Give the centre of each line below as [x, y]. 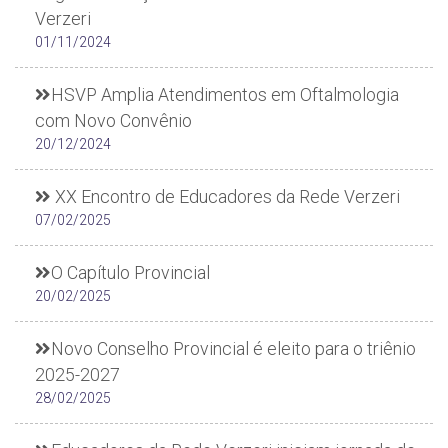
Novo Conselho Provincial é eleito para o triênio [233, 348]
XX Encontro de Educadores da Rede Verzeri [225, 196]
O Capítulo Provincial [130, 272]
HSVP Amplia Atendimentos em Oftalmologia [225, 94]
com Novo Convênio [113, 120]
